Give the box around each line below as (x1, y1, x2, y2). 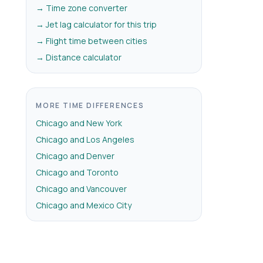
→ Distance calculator (36, 52, 122, 63)
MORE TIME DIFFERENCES (36, 100, 144, 110)
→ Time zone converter (36, 2, 127, 14)
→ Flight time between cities (36, 35, 147, 46)
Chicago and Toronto (36, 167, 119, 178)
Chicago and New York (36, 117, 122, 129)
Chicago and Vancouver (36, 183, 127, 194)
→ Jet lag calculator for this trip (36, 19, 157, 30)
